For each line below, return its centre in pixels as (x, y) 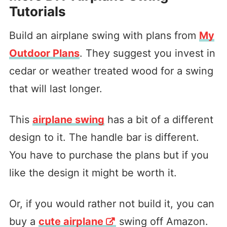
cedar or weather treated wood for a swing (111, 71)
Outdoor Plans (44, 53)
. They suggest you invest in (147, 53)
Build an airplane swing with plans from (104, 35)
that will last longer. (55, 88)
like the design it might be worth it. (93, 173)
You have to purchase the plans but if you (109, 155)
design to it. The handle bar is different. (104, 137)
